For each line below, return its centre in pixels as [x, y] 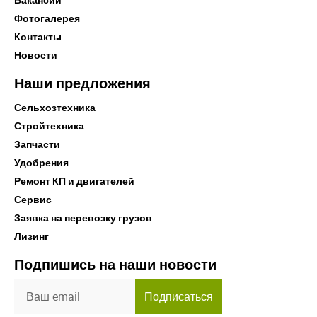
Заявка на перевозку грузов [83, 218]
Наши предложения [82, 83]
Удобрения [41, 163]
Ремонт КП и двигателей [74, 181]
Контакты [38, 37]
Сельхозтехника [55, 108]
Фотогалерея [47, 18]
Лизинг [31, 236]
